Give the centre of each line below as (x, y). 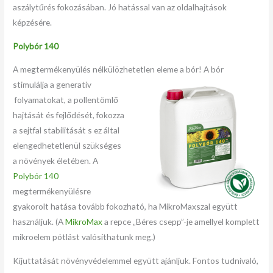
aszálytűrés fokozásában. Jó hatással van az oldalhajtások (120, 7)
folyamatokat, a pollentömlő (66, 100)
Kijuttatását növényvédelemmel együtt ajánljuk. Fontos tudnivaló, (136, 261)
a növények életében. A (56, 161)
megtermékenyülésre (52, 191)
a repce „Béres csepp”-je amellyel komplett (181, 222)
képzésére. (33, 22)
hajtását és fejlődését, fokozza (69, 115)
